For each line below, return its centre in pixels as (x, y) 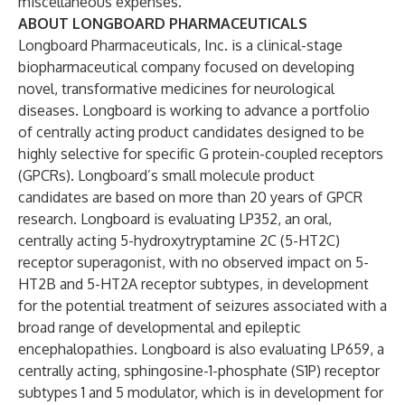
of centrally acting (78, 132)
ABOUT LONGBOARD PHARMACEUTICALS (163, 24)
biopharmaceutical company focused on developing (186, 67)
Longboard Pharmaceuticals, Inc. (123, 45)
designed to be (314, 132)
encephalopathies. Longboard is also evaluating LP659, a (201, 349)
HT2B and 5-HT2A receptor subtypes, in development (193, 284)
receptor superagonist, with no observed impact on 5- (193, 262)
